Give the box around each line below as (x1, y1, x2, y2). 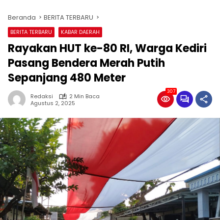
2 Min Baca (69, 92, 100, 100)
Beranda (8, 13, 36, 22)
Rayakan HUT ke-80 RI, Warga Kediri (8, 41, 207, 56)
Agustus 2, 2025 (30, 99, 75, 107)
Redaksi (30, 92, 53, 100)
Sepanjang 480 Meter (8, 70, 126, 85)
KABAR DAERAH (61, 28, 100, 36)
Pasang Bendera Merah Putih (8, 55, 165, 71)
